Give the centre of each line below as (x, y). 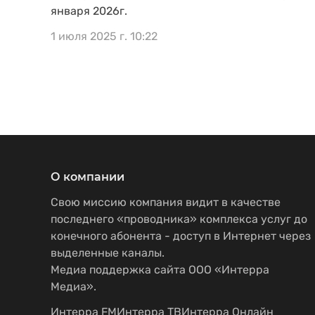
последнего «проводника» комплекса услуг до (179, 219)
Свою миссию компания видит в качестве (166, 202)
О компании (88, 177)
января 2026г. (89, 11)
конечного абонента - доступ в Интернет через (181, 236)
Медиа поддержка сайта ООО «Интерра (160, 270)
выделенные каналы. (108, 253)
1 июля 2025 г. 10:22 (104, 36)
